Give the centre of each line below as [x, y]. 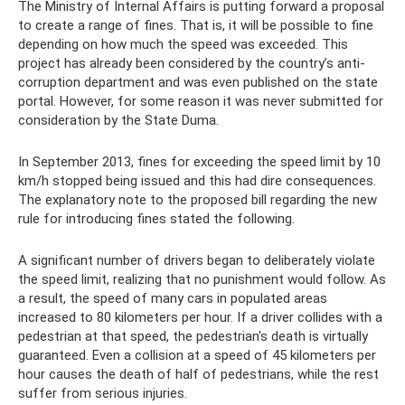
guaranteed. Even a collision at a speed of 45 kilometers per [197, 355]
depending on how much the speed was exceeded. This [183, 44]
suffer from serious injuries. [103, 393]
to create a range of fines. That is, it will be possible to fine [196, 25]
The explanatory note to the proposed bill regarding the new [198, 199]
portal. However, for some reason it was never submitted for [201, 101]
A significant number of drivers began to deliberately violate [197, 260]
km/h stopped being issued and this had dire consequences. [197, 180]
